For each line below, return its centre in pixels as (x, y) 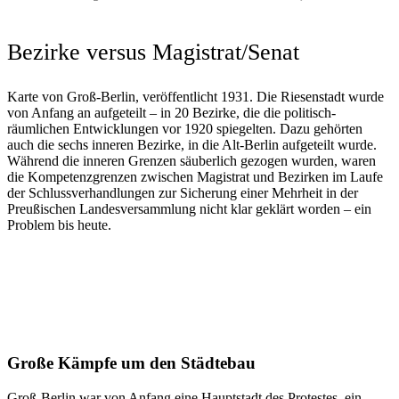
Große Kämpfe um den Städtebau (134, 363)
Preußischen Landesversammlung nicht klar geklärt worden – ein (189, 209)
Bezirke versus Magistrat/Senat (153, 53)
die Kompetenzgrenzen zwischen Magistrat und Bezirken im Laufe (195, 177)
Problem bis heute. (59, 225)
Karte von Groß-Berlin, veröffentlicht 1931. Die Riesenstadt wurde (195, 97)
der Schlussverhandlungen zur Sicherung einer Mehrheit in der (183, 193)
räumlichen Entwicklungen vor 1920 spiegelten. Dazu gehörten (185, 129)
